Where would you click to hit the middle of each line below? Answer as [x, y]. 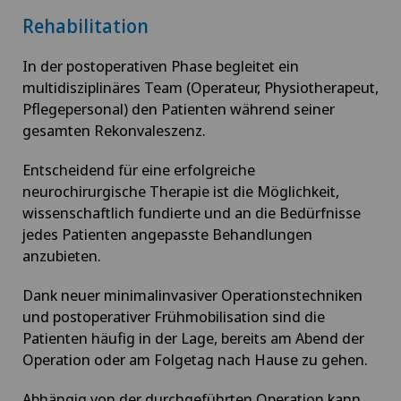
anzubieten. [62, 255]
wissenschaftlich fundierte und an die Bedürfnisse [192, 212]
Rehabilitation [85, 26]
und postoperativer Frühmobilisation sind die [174, 316]
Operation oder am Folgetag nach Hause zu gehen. [195, 359]
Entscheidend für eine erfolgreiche [139, 169]
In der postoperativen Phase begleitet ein [161, 65]
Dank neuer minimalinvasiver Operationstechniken [192, 294]
